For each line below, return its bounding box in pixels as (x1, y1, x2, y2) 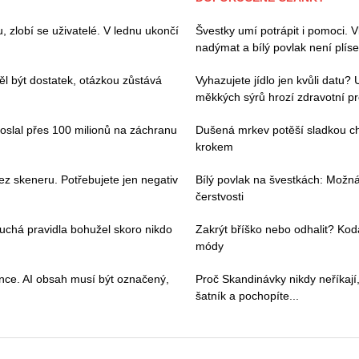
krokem (196, 139, 233, 153)
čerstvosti (196, 189, 244, 203)
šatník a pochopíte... (196, 288, 299, 302)
